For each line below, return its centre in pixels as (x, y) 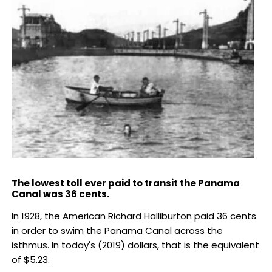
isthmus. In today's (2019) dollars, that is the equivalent (135, 245)
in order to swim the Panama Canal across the (117, 231)
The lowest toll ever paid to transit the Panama (125, 183)
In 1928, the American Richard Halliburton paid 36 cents (134, 216)
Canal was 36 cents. (60, 194)
